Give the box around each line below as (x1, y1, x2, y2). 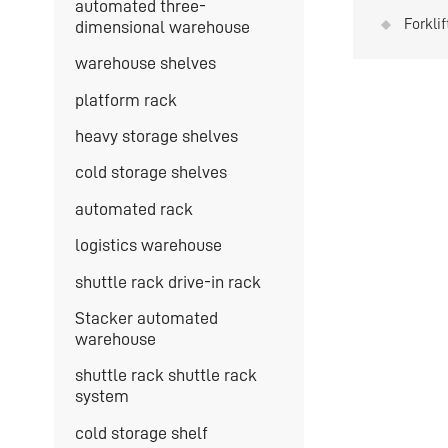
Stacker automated (74, 309, 218, 327)
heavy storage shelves (74, 127, 238, 146)
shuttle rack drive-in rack (74, 272, 261, 291)
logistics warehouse (74, 236, 222, 255)
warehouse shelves (74, 54, 216, 73)
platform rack (74, 90, 177, 109)
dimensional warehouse (74, 17, 250, 36)
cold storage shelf (74, 423, 208, 442)
